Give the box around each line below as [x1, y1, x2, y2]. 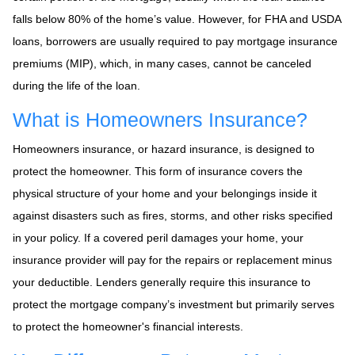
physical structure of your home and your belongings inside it [13, 186, 317, 200]
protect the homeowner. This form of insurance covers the [13, 164, 303, 177]
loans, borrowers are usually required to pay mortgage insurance [13, 34, 338, 48]
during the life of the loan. [13, 78, 140, 92]
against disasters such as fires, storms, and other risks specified [13, 208, 333, 222]
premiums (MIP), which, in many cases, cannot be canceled [13, 56, 311, 70]
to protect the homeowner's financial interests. [13, 319, 243, 333]
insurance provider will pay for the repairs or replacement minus [13, 253, 332, 266]
